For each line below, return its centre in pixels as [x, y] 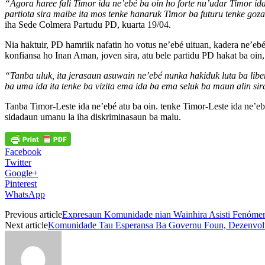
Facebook [23, 151]
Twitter [18, 162]
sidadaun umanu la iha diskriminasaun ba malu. [93, 117]
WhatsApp [25, 194]
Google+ [21, 173]
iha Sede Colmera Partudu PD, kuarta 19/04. [88, 24]
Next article [26, 225]
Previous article [33, 214]
